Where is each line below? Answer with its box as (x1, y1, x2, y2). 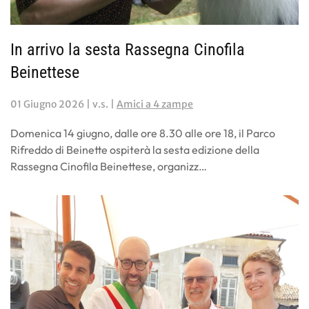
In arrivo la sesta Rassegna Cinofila (10, 39, 245, 59)
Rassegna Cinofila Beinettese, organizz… (10, 159, 207, 173)
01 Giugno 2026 (10, 97, 84, 110)
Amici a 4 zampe (117, 97, 193, 110)
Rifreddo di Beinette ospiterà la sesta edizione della (10, 142, 259, 157)
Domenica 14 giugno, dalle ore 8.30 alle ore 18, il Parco (10, 126, 275, 140)
